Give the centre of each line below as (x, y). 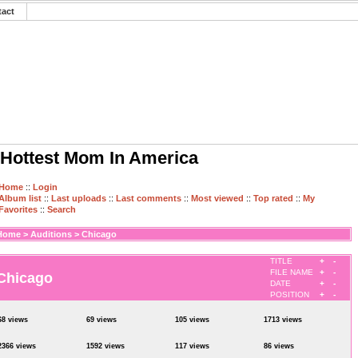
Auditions (51, 234)
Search (62, 209)
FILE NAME (292, 272)
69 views (101, 320)
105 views (192, 320)
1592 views (105, 346)
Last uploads (79, 198)
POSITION (290, 294)
